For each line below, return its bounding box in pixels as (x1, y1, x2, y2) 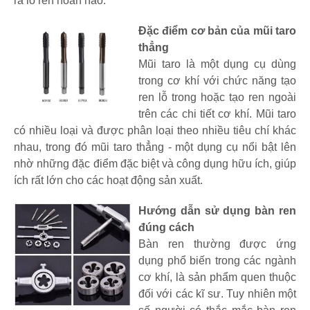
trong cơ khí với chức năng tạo (138, 74, 296, 86)
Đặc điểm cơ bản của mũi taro (138, 24, 296, 37)
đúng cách (138, 221, 194, 233)
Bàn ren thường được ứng (138, 237, 296, 250)
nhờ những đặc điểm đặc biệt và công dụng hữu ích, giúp (14, 157, 296, 170)
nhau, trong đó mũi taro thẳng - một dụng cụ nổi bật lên (14, 140, 296, 153)
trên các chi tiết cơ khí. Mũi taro (138, 107, 296, 120)
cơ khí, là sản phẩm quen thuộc (138, 271, 296, 283)
